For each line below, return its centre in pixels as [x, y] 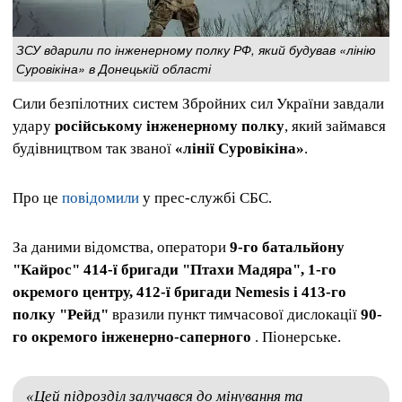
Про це [37, 198]
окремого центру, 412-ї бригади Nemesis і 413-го [179, 293]
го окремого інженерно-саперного [132, 337]
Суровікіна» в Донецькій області [114, 68]
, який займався [335, 126]
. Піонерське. [296, 337]
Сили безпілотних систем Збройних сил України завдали [198, 104]
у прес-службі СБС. [205, 198]
